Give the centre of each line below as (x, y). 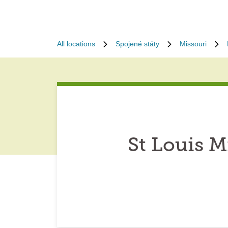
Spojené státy (137, 44)
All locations (76, 44)
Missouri (193, 44)
